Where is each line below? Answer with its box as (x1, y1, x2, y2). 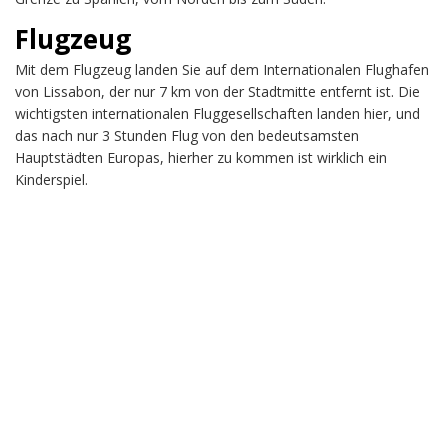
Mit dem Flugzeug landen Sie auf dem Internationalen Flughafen (15, 59, 429, 79)
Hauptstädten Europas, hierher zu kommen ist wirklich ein (15, 147, 387, 167)
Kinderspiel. (15, 169, 88, 189)
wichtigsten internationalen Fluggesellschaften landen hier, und (15, 103, 420, 123)
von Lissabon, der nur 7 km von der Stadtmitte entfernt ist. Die (15, 81, 420, 101)
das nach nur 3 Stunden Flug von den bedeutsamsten (15, 125, 359, 145)
